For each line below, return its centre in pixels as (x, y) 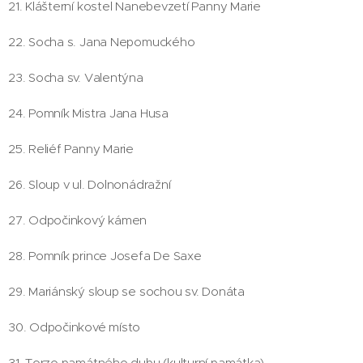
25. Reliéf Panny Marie (71, 149)
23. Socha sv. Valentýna (76, 77)
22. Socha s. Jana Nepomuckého (102, 42)
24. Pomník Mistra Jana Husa (88, 113)
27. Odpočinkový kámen (78, 220)
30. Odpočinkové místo (75, 327)
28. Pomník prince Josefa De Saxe (105, 256)
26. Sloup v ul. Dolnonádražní (90, 184)
